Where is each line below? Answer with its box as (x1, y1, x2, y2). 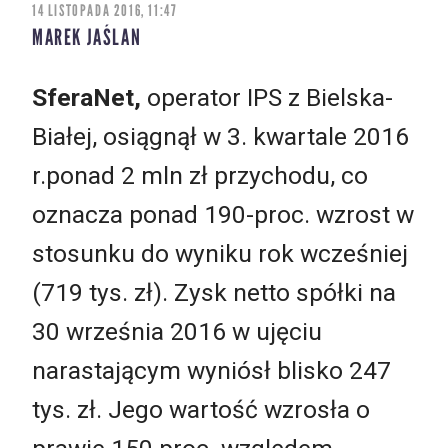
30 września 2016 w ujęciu (32, 316, 322, 346)
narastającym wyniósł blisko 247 (32, 355, 391, 385)
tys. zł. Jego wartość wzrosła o (32, 394, 370, 424)
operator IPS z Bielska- (141, 82, 393, 112)
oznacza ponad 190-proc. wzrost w (32, 199, 414, 229)
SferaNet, (32, 82, 141, 112)
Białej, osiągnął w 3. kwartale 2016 (32, 121, 409, 151)
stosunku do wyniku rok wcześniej (32, 238, 408, 268)
